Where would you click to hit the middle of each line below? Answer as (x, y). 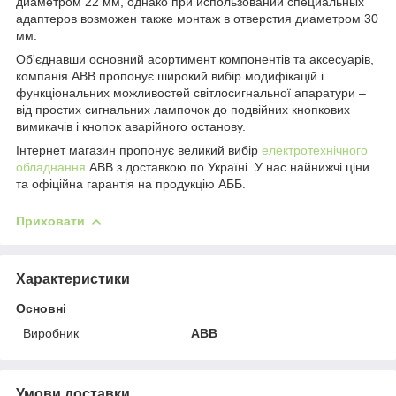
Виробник (51, 333)
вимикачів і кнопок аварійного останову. (131, 126)
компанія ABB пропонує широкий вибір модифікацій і (170, 76)
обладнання (51, 167)
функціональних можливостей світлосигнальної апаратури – (191, 92)
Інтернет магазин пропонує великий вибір (139, 150)
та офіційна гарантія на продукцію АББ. (131, 183)
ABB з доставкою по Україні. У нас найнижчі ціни (228, 167)
